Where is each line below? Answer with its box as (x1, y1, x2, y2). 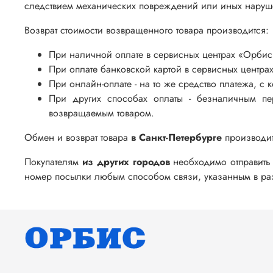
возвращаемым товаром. (49, 105, 154, 120)
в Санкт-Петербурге (131, 130, 222, 144)
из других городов (82, 154, 170, 169)
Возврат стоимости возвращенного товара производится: (24, 23, 269, 37)
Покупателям (24, 154, 82, 169)
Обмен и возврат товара (24, 130, 131, 144)
